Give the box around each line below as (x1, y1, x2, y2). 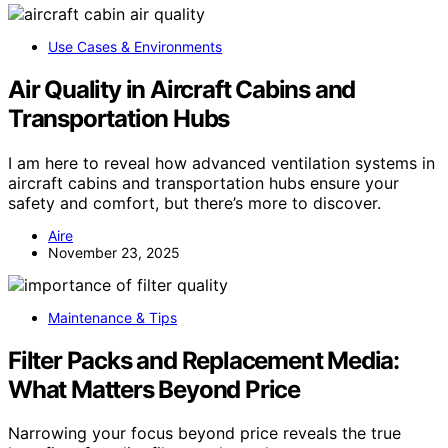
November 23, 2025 (48, 243, 180, 261)
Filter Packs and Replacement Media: (8, 345, 399, 375)
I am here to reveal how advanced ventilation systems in (8, 152, 435, 173)
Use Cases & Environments (48, 37, 222, 55)
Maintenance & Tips (48, 308, 177, 326)
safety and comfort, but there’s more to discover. (8, 192, 381, 213)
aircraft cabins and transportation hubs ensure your (8, 172, 399, 193)
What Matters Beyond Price (8, 374, 300, 404)
